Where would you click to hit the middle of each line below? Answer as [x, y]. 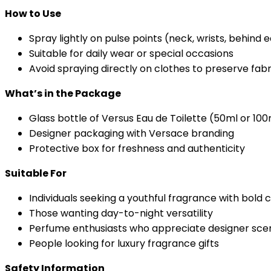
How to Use [33, 13]
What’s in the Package [63, 93]
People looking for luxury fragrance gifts [124, 243]
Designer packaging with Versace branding [132, 133]
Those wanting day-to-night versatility [121, 213]
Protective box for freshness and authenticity [137, 148]
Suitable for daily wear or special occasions [131, 53]
